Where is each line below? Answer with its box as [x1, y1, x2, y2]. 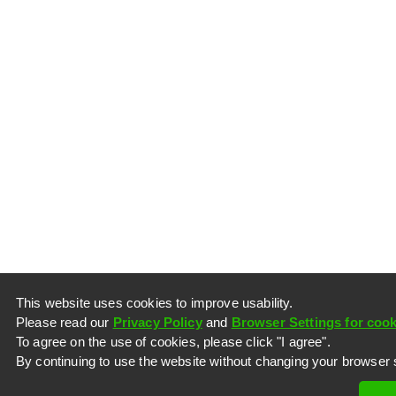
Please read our [16, 315, 113, 330]
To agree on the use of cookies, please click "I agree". [16, 334, 331, 349]
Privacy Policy [112, 315, 202, 330]
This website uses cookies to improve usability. [16, 295, 293, 310]
